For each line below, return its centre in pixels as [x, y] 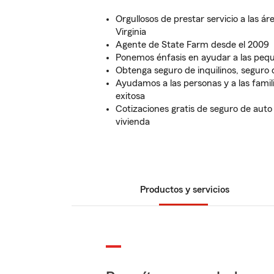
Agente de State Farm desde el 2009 [192, 45]
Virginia [131, 32]
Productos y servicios [185, 190]
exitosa [130, 96]
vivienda [133, 122]
